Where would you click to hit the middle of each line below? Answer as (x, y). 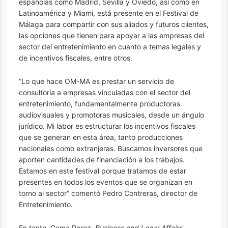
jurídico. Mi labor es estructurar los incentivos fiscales (107, 126)
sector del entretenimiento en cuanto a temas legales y (110, 47)
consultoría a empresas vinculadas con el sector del (105, 93)
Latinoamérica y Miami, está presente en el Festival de (109, 13)
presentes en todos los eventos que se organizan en (106, 182)
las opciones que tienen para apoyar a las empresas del (111, 36)
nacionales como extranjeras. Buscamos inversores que (111, 149)
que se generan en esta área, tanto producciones (101, 137)
